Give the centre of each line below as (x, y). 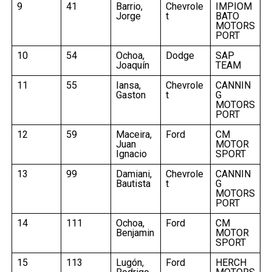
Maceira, (134, 134)
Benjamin (135, 233)
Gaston (131, 95)
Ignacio (131, 154)
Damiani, (134, 174)
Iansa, (128, 85)
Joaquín (132, 65)
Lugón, (130, 262)
